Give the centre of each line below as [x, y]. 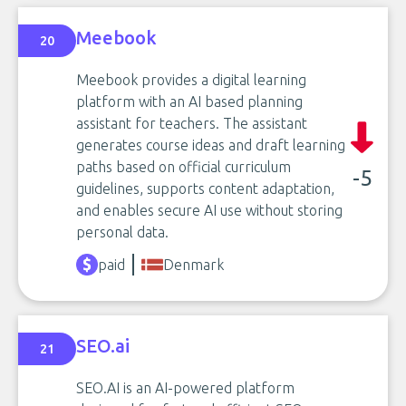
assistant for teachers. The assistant [192, 123]
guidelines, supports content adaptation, [205, 188]
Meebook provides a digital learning [191, 79]
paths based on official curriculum [184, 166]
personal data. [122, 232]
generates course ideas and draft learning [211, 145]
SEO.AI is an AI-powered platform [185, 387]
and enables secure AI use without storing [209, 210]
